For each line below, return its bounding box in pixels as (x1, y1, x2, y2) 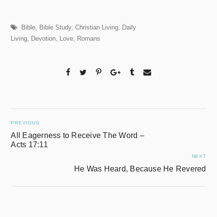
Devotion (31, 35, 56, 42)
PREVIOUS (11, 120, 40, 126)
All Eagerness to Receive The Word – (11, 131, 144, 140)
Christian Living (75, 24, 119, 31)
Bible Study (39, 24, 72, 31)
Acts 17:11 (11, 140, 48, 149)
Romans (77, 35, 101, 42)
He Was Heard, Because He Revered (74, 165, 206, 173)
